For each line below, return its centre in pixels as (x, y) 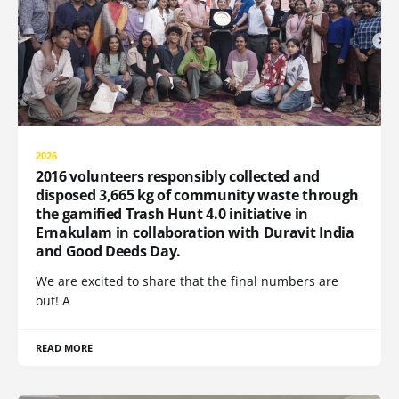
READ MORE (65, 347)
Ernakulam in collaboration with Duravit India (195, 232)
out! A (53, 300)
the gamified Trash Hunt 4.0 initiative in (172, 213)
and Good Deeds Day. (108, 251)
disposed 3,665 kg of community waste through (197, 195)
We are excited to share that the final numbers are (187, 281)
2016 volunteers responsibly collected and (178, 176)
